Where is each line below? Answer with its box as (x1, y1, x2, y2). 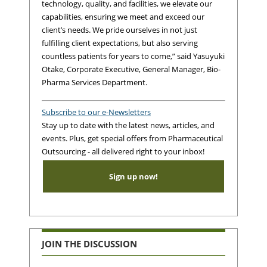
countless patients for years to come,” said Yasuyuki (42, 50, 225, 61)
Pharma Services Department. (42, 76, 147, 88)
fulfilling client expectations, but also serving (42, 37, 198, 48)
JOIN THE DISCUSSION (42, 237, 137, 250)
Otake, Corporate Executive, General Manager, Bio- (42, 63, 221, 74)
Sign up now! (109, 170, 158, 182)
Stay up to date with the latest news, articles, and (42, 119, 215, 131)
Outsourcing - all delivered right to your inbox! (42, 145, 204, 157)
